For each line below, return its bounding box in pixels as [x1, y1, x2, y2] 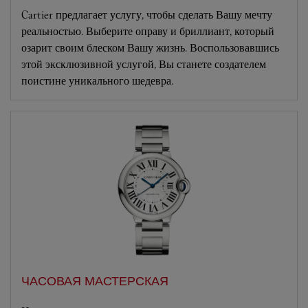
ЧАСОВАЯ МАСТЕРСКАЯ [21, 274, 168, 289]
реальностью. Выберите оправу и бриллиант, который [21, 25, 274, 38]
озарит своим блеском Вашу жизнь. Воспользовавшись [21, 41, 279, 54]
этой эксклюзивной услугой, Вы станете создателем [21, 58, 266, 71]
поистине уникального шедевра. [21, 74, 173, 87]
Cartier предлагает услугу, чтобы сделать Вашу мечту [21, 8, 272, 21]
